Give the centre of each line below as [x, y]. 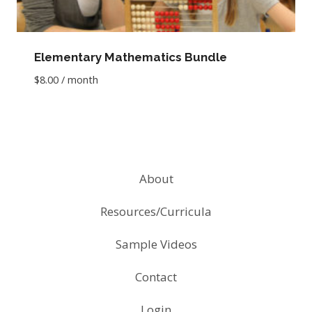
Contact [156, 277]
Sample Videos [156, 244]
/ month [79, 79]
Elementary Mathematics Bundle [130, 57]
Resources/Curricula [156, 212]
